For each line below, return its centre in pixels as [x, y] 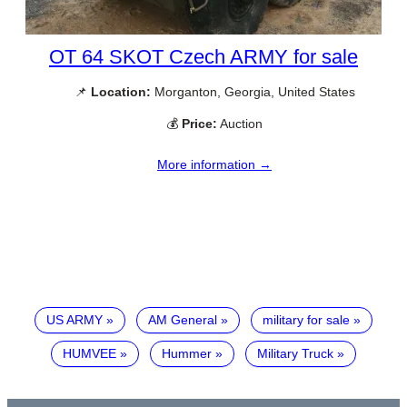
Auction [240, 124]
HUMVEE [89, 354]
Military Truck [295, 354]
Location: [120, 92]
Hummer [187, 354]
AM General [183, 320]
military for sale [306, 320]
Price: [199, 124]
